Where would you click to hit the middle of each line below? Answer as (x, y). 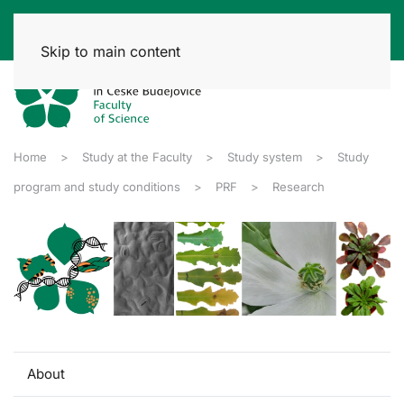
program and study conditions (97, 186)
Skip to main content (110, 51)
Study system (265, 156)
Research (298, 186)
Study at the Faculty (137, 156)
